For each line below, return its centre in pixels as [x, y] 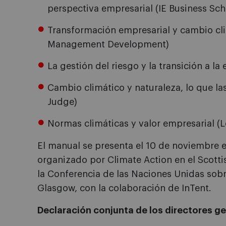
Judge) [62, 102]
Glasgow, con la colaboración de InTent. [124, 188]
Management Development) [108, 45]
